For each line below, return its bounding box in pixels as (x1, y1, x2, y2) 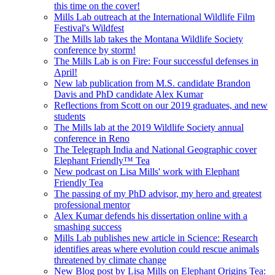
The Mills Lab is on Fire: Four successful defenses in (54, 55, 258, 66)
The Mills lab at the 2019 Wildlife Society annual (54, 122, 244, 133)
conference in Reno (54, 133, 130, 144)
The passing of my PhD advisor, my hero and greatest (54, 188, 261, 199)
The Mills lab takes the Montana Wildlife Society (54, 33, 243, 44)
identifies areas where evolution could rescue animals (54, 243, 259, 254)
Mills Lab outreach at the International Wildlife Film (54, 11, 255, 22)
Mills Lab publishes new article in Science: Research (54, 232, 258, 243)
